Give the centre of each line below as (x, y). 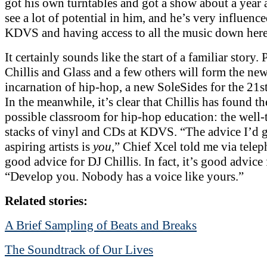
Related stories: (46, 201)
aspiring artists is (49, 146)
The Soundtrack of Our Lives (79, 249)
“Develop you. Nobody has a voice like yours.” (124, 176)
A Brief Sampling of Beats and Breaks (101, 225)
